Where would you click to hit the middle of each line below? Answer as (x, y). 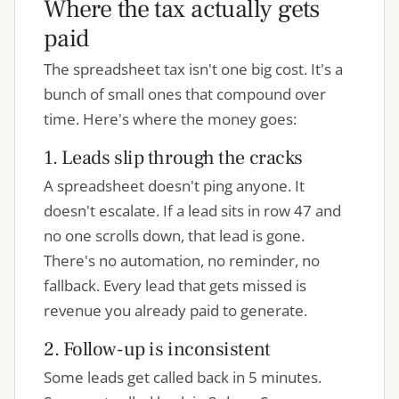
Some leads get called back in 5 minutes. (183, 377)
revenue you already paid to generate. (175, 310)
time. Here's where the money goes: (170, 119)
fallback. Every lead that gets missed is (175, 285)
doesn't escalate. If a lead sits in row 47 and (192, 211)
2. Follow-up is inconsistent (157, 349)
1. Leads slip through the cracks (173, 158)
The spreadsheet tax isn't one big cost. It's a (193, 69)
